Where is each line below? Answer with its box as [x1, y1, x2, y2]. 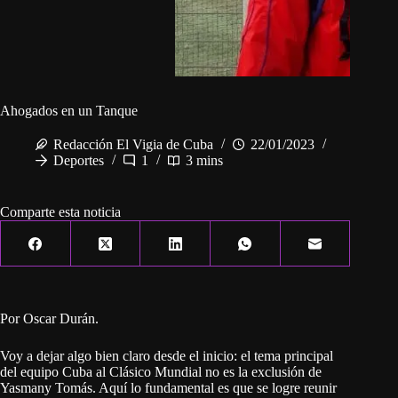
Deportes [53, 153, 104, 169]
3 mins [186, 153, 223, 169]
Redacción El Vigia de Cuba [53, 137, 213, 153]
